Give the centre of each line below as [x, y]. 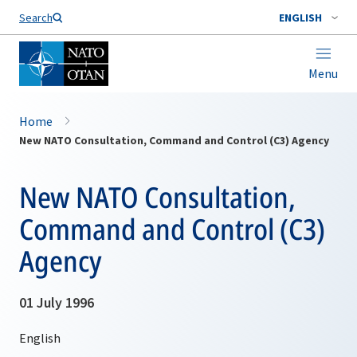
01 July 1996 [57, 302]
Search [36, 18]
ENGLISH [300, 18]
